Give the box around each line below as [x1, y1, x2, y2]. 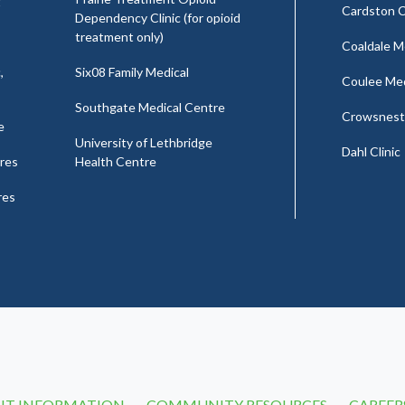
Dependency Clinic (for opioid [74, 9, 240, 25]
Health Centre [74, 153, 156, 169]
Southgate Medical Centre [74, 99, 225, 115]
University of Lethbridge [74, 134, 212, 150]
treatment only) [74, 28, 164, 44]
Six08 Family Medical [74, 63, 189, 80]
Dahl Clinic [342, 144, 400, 160]
